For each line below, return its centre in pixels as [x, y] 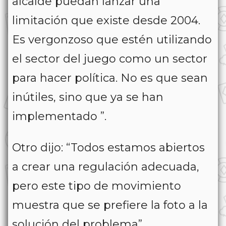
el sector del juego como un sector [110, 59]
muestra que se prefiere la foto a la [110, 205]
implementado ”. [59, 117]
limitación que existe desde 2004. [106, 21]
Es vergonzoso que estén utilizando [112, 40]
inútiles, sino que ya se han [88, 97]
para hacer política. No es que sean [110, 78]
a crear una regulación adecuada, [106, 167]
